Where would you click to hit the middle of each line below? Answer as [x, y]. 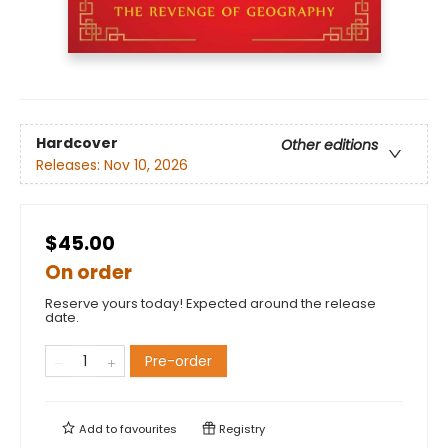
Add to [98, 429]
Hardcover [77, 142]
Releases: [70, 164]
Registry [240, 429]
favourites [148, 429]
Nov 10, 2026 [146, 164]
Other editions [329, 144]
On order [88, 273]
